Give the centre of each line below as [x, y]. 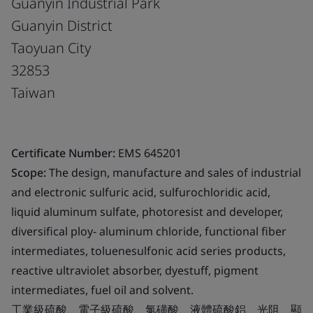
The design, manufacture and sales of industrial [174, 172]
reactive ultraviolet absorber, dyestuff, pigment [135, 270]
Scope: [29, 172]
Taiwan [33, 92]
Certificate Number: [63, 153]
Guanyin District [62, 25]
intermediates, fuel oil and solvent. [102, 290]
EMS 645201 [148, 153]
